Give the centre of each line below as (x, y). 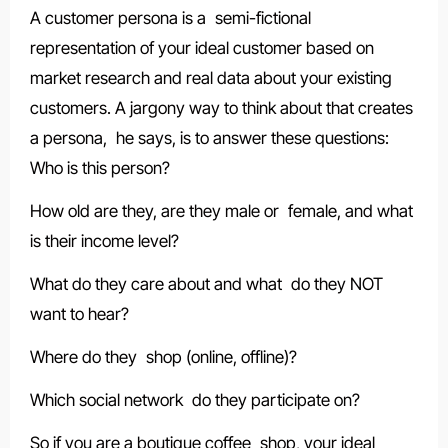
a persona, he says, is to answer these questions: (209, 138)
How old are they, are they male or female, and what (221, 211)
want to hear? (79, 314)
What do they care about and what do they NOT (206, 284)
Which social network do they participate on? (194, 400)
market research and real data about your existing (210, 78)
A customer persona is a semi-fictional (170, 18)
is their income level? (104, 241)
